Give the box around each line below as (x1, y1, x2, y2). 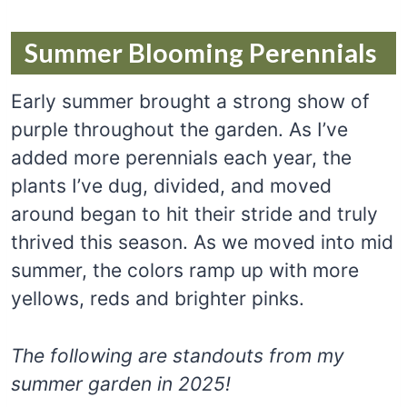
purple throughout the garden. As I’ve (11, 117, 348, 141)
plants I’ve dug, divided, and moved (11, 174, 332, 197)
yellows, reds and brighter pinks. (11, 286, 304, 310)
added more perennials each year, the (11, 145, 352, 169)
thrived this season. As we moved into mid (11, 230, 393, 253)
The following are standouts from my (11, 343, 344, 367)
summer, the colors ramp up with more (11, 258, 359, 282)
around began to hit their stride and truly (11, 202, 378, 225)
